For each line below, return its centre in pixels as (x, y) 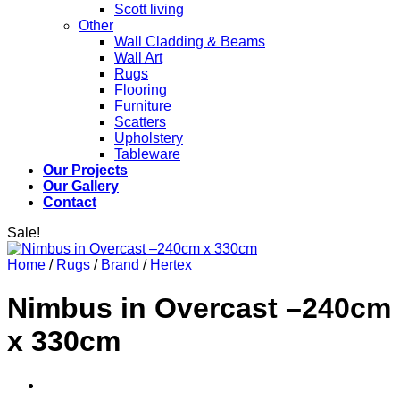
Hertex (171, 264)
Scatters (140, 121)
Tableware (147, 154)
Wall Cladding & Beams (190, 41)
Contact (70, 202)
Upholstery (149, 137)
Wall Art (138, 57)
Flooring (141, 89)
